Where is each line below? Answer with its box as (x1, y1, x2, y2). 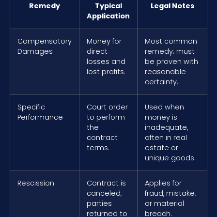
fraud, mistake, (145, 188, 196, 198)
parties (87, 198, 112, 208)
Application (87, 11, 130, 21)
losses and (87, 56, 125, 66)
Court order (87, 102, 128, 112)
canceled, (87, 188, 122, 198)
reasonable (145, 66, 186, 77)
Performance (17, 112, 63, 122)
